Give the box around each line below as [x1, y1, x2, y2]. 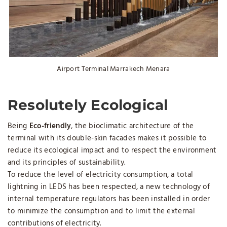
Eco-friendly [29, 120, 71, 132]
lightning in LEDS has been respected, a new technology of [8, 180, 210, 193]
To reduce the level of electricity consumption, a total [8, 168, 194, 181]
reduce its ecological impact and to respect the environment [8, 144, 217, 157]
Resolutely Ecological [8, 96, 168, 113]
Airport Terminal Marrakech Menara [57, 63, 170, 75]
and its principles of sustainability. [8, 156, 126, 169]
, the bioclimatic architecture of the [71, 120, 194, 132]
